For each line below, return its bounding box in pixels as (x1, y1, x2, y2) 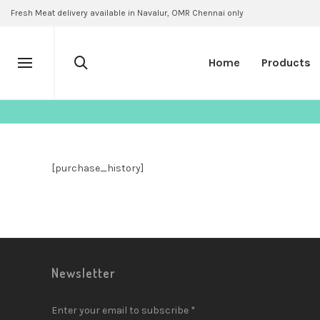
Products (261, 56, 311, 69)
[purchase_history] (51, 162, 144, 174)
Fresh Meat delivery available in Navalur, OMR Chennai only (11, 8, 244, 18)
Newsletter (51, 265, 115, 281)
